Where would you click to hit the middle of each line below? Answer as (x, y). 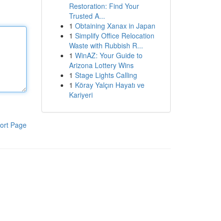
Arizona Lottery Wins (101, 65)
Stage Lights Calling (106, 75)
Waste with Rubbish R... (106, 45)
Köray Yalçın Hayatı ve (110, 85)
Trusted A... (87, 16)
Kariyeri (81, 95)
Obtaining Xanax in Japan (115, 26)
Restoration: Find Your (104, 6)
